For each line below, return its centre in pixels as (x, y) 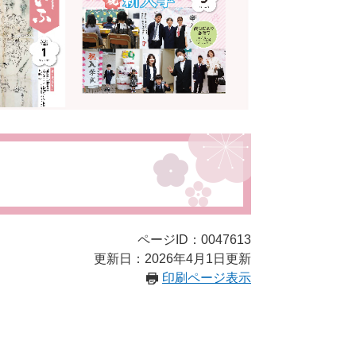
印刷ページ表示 (207, 277)
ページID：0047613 (194, 239)
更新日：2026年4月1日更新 (172, 258)
